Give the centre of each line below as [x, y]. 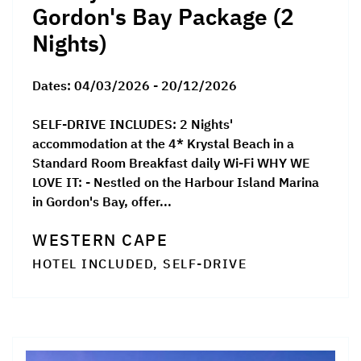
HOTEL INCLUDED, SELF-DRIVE [139, 264]
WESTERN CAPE [100, 240]
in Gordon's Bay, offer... [102, 202]
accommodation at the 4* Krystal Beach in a [163, 144]
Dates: [53, 86]
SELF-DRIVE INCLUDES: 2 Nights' [133, 124]
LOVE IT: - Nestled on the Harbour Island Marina [176, 183]
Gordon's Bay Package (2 [163, 17]
